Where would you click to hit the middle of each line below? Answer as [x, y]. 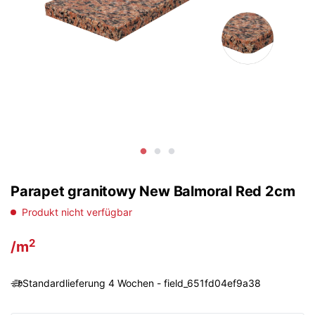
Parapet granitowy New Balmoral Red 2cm [153, 191]
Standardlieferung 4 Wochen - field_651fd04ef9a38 [142, 283]
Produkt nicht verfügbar [77, 212]
